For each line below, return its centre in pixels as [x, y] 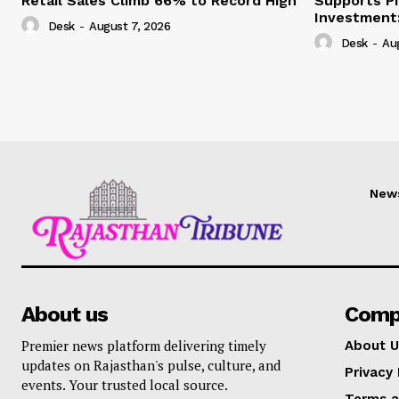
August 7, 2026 [130, 27]
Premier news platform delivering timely [144, 346]
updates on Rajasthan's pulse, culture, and [151, 366]
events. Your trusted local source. [125, 385]
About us [65, 315]
